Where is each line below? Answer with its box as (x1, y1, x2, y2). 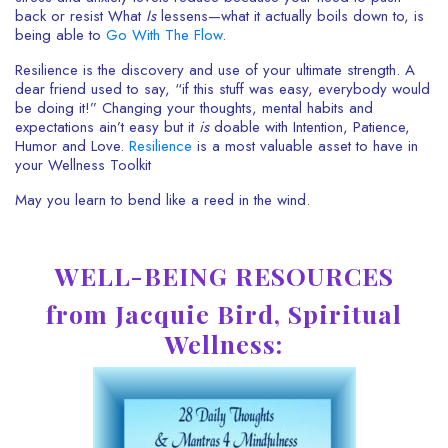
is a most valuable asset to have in (192, 135, 418, 157)
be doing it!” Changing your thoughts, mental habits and (15, 97, 373, 119)
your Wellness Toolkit (15, 154, 151, 176)
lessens (156, 5, 208, 27)
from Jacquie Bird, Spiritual (46, 297, 402, 330)
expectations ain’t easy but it (15, 116, 199, 138)
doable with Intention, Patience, (209, 116, 410, 138)
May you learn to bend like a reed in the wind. (15, 189, 310, 211)
